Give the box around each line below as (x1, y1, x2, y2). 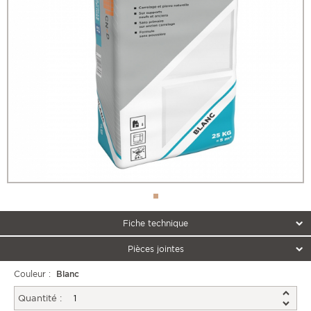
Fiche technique (123, 218, 188, 229)
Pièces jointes (127, 244, 184, 255)
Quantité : (18, 293, 62, 304)
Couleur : (14, 269, 53, 280)
